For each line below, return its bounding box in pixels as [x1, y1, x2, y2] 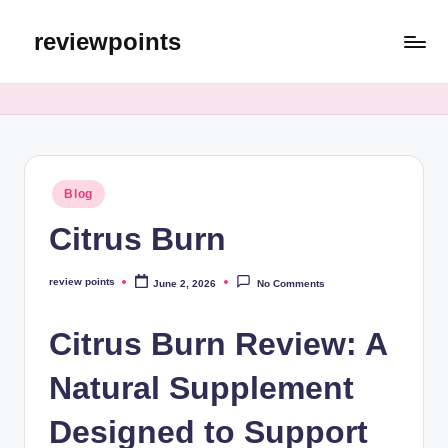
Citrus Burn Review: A [49, 326, 387, 363]
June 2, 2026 [153, 277, 217, 289]
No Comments [256, 277, 325, 289]
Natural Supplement [49, 370, 354, 407]
